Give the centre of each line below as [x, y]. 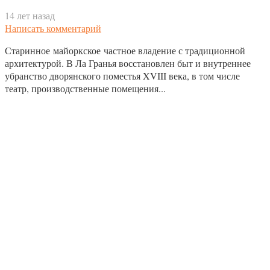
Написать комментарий [53, 28]
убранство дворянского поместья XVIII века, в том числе [122, 75]
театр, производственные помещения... [85, 88]
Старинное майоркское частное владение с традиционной [125, 50]
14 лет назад [30, 15]
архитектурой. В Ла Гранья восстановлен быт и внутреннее [128, 63]
